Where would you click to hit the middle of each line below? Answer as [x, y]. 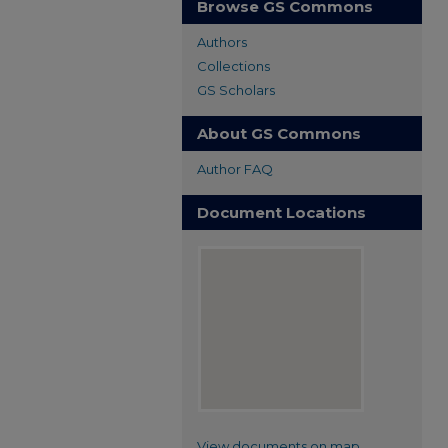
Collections [233, 66]
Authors [222, 42]
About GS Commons [279, 133]
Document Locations [281, 212]
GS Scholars [236, 90]
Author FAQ [235, 169]
